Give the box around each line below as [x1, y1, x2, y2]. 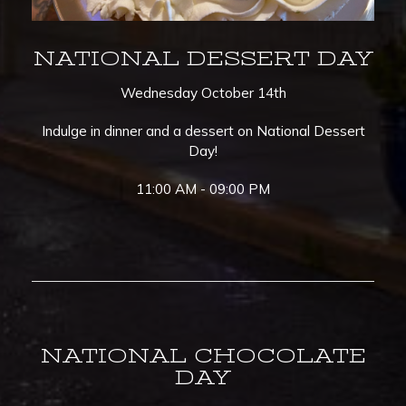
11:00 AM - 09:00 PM [136, 179, 270, 198]
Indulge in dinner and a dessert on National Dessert [41, 121, 365, 140]
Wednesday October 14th [120, 83, 286, 101]
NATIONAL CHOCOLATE [40, 343, 366, 367]
